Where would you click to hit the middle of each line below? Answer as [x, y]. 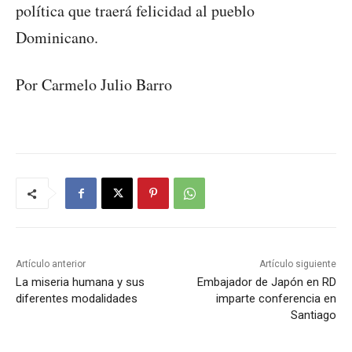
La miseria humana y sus [80, 282]
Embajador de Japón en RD [266, 282]
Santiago [313, 315]
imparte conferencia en [276, 299]
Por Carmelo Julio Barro [94, 85]
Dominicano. [57, 38]
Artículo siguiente [297, 264]
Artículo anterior [51, 264]
